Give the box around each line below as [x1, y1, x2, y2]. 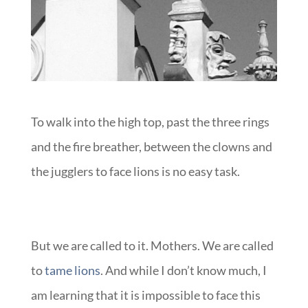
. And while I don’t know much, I [100, 263, 267, 278]
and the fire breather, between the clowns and [30, 139, 272, 155]
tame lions [44, 263, 100, 278]
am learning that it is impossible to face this [30, 287, 261, 303]
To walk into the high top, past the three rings [30, 114, 269, 130]
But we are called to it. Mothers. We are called [30, 238, 274, 254]
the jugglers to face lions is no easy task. [30, 164, 240, 179]
